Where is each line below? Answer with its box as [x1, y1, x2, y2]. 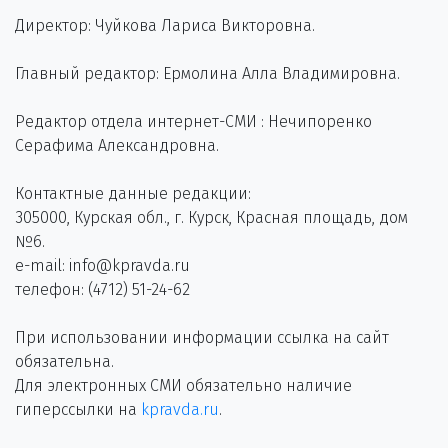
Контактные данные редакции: [15, 183, 251, 203]
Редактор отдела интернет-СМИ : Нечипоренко [15, 111, 372, 131]
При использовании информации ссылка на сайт [15, 327, 389, 347]
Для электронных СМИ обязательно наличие [15, 375, 352, 395]
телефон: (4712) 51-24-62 [15, 279, 190, 299]
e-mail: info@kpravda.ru [15, 255, 190, 275]
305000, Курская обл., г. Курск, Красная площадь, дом [15, 207, 408, 227]
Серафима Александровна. [15, 135, 219, 155]
